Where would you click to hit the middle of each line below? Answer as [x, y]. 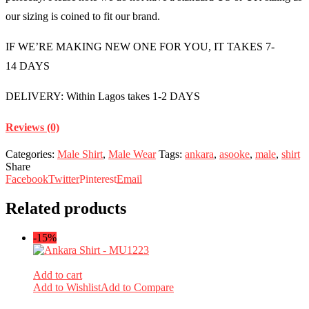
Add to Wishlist [67, 287]
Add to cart [58, 275]
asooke [235, 154]
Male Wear [132, 154]
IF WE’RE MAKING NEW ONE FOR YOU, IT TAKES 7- [140, 47]
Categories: [30, 154]
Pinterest [98, 179]
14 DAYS [28, 66]
